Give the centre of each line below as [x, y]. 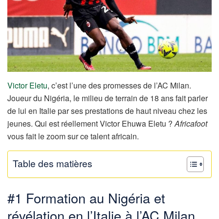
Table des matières [53, 163]
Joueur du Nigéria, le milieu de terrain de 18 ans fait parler [108, 98]
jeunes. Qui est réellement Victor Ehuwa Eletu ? [91, 124]
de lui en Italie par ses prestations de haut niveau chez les [107, 111]
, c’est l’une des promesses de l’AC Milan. [119, 86]
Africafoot [191, 124]
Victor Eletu [27, 86]
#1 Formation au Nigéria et [86, 198]
